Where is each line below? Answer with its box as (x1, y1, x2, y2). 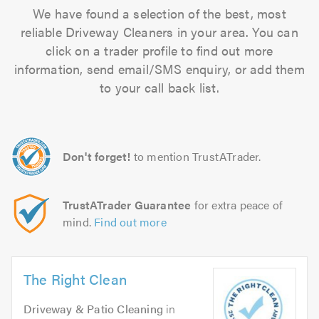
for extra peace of (191, 197, 283, 213)
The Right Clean (23, 268, 127, 289)
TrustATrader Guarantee (63, 197, 192, 213)
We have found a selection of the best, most (33, 4, 286, 22)
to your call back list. (100, 78, 219, 96)
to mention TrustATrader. (133, 148, 261, 164)
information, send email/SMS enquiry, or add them (14, 60, 305, 78)
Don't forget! (63, 148, 131, 164)
